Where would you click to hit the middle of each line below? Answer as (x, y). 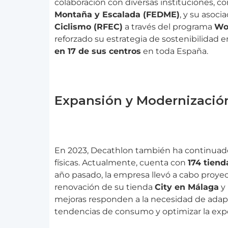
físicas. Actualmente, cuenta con (121, 163)
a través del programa (168, 26)
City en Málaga (187, 187)
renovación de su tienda (105, 187)
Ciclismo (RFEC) (89, 26)
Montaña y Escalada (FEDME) (117, 14)
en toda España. (175, 51)
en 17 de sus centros (98, 51)
